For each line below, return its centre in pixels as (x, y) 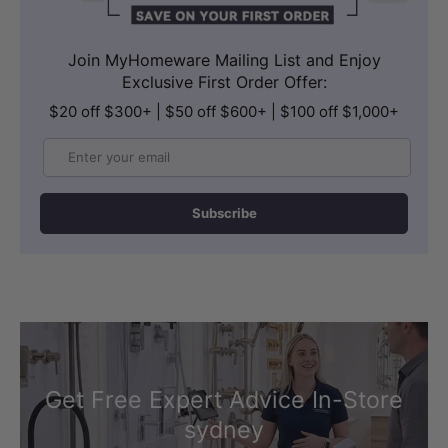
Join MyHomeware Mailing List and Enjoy (224, 60)
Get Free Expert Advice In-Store (224, 400)
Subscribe (224, 213)
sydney (224, 430)
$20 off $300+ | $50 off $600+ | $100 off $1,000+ (224, 112)
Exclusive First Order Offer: (224, 82)
